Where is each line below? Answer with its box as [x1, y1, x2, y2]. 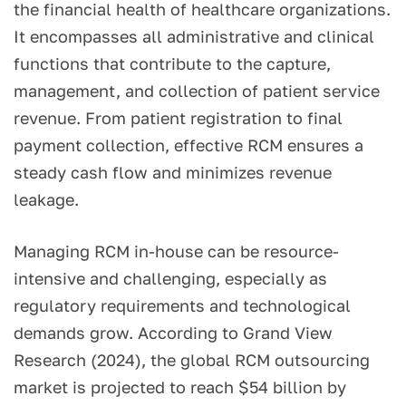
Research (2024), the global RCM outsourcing [14, 350, 370, 371]
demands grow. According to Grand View [14, 323, 333, 343]
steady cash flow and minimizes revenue [14, 162, 332, 183]
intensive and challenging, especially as [14, 268, 327, 289]
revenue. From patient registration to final [14, 108, 343, 129]
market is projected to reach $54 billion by [14, 377, 346, 398]
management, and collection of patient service [14, 81, 380, 101]
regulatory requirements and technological [14, 295, 351, 316]
